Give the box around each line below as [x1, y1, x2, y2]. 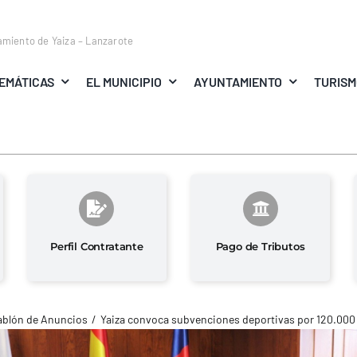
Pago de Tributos [215, 239, 305, 253]
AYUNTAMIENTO [194, 73, 283, 89]
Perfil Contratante [50, 239, 143, 253]
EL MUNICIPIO [85, 73, 162, 89]
